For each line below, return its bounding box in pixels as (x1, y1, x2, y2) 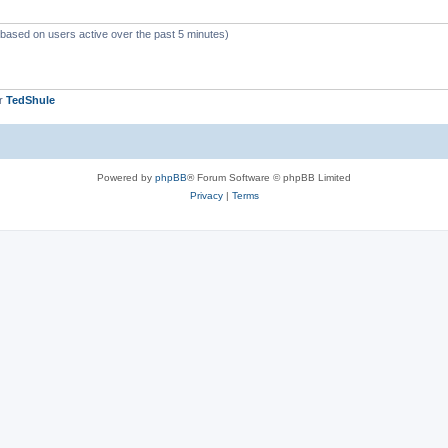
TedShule (6, 94, 55, 106)
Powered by (97, 171, 155, 183)
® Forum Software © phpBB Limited (187, 171, 351, 183)
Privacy (189, 189, 223, 201)
